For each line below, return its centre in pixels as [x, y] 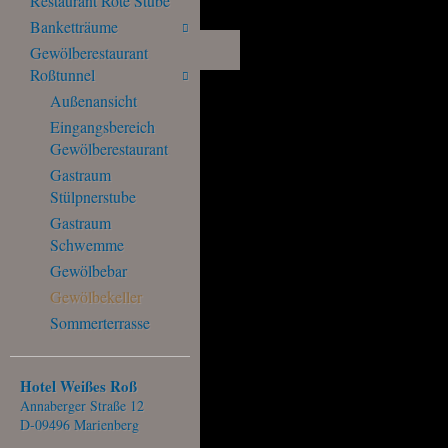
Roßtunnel [62, 74]
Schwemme [87, 244]
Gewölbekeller [96, 296]
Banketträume [74, 26]
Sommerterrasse [100, 322]
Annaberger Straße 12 [82, 405]
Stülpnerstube [93, 196]
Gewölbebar [88, 270]
